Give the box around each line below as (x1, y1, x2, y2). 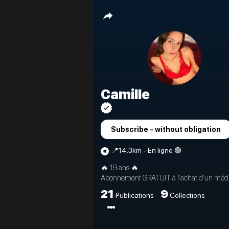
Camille (101, 86, 150, 102)
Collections (170, 191, 205, 199)
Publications (116, 191, 154, 199)
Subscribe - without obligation (111, 125, 221, 133)
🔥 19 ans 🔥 (101, 163, 139, 172)
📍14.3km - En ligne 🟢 (111, 146, 181, 154)
